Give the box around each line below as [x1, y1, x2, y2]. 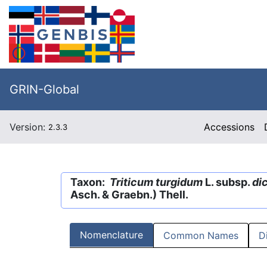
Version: [10, 121, 48, 133]
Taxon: [70, 176, 110, 188]
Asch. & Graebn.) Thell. [70, 188, 188, 201]
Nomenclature [80, 229, 143, 241]
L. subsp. [203, 176, 252, 188]
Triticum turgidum [110, 176, 203, 188]
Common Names [163, 229, 238, 242]
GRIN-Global [10, 82, 79, 97]
